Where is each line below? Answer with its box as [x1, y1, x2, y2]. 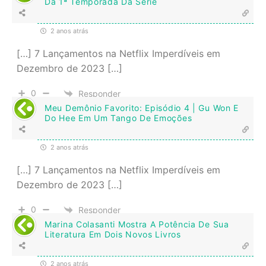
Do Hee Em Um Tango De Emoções [45, 113, 192, 123]
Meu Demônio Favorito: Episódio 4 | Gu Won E [45, 103, 239, 113]
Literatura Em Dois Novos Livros [45, 229, 181, 240]
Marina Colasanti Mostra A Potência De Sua [45, 219, 229, 230]
